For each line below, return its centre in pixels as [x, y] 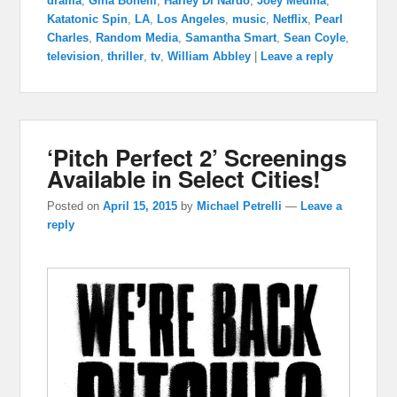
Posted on [75, 206]
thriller [126, 56]
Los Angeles [191, 19]
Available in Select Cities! [184, 178]
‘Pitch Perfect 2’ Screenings [197, 157]
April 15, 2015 [140, 206]
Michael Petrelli [240, 206]
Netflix [291, 19]
